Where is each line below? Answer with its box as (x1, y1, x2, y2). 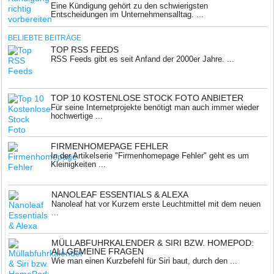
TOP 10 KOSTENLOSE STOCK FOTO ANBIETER (51, 93, 244, 103)
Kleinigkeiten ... (51, 160, 106, 169)
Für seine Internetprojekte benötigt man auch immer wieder (51, 103, 259, 112)
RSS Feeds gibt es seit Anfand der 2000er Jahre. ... (51, 54, 235, 64)
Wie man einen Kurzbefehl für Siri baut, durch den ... (51, 256, 238, 265)
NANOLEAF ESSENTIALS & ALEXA (51, 190, 189, 199)
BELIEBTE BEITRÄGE (8, 34, 82, 42)
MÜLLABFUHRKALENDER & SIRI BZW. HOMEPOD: (51, 238, 254, 248)
